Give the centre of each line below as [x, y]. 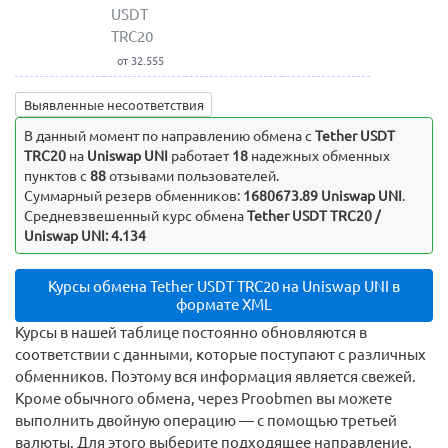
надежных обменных [318, 155]
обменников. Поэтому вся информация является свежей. [215, 377]
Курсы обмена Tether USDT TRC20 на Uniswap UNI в [224, 286]
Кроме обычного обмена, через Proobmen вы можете [203, 399]
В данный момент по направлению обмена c [169, 135]
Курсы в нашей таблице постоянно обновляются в [191, 333]
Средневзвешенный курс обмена [135, 215]
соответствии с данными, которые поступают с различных [220, 355]
